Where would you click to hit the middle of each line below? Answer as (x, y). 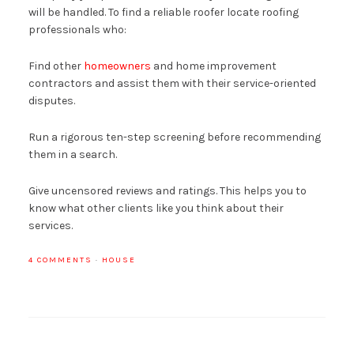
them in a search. (72, 154)
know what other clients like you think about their (156, 208)
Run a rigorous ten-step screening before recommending (174, 137)
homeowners (117, 66)
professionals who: (77, 29)
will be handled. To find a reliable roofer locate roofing (163, 12)
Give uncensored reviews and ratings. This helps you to (167, 190)
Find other (56, 66)
